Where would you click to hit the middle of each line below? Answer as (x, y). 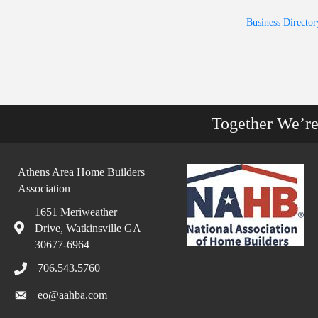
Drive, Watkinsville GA (88, 228)
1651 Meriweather (76, 212)
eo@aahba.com (72, 295)
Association (44, 188)
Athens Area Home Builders (81, 172)
